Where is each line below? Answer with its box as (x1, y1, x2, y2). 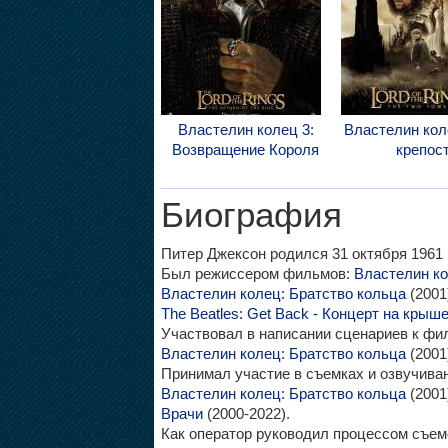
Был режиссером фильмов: (160, 265, 354, 282)
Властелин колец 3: (177, 121, 314, 138)
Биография (160, 196, 342, 234)
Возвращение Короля (172, 141, 320, 158)
